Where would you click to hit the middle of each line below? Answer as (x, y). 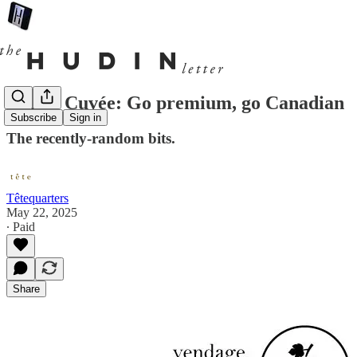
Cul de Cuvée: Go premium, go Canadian (175, 102)
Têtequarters (37, 198)
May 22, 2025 (42, 212)
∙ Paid (21, 226)
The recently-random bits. (91, 138)
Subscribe (33, 118)
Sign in (85, 118)
